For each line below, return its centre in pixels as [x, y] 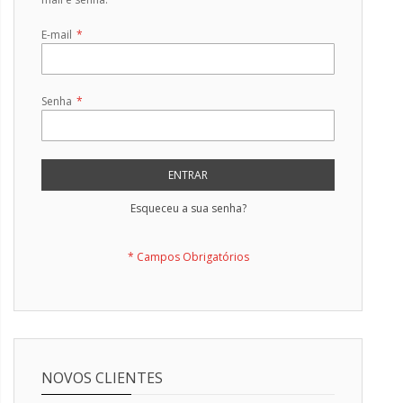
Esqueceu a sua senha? [188, 208]
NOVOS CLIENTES [102, 377]
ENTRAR [188, 175]
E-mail [57, 34]
